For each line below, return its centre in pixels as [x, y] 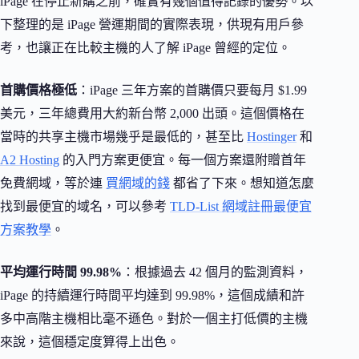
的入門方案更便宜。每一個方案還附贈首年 [183, 160]
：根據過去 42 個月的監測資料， [215, 272]
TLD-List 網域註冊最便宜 [241, 207]
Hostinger [272, 137]
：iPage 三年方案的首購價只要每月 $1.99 [192, 91]
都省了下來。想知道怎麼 [242, 184]
